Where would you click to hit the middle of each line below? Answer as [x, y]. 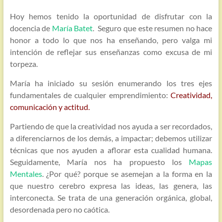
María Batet [72, 28]
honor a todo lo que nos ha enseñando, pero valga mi [111, 40]
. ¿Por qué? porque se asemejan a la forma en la [127, 174]
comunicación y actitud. [50, 107]
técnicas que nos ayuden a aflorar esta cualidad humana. [111, 150]
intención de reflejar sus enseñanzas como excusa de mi [111, 52]
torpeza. [24, 64]
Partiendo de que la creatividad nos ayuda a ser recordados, [111, 126]
